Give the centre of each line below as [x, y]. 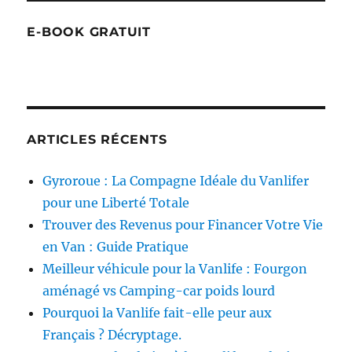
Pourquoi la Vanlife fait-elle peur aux [158, 313]
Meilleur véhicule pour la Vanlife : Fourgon [175, 269]
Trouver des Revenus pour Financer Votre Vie [183, 225]
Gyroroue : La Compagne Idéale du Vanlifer [176, 181]
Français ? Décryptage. [112, 335]
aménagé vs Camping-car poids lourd [159, 291]
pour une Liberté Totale [116, 203]
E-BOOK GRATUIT [89, 32]
